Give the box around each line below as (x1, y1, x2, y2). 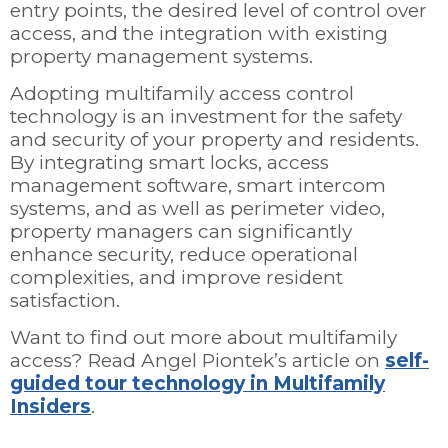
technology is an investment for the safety (10, 104, 402, 128)
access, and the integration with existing (10, 21, 388, 45)
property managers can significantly (10, 219, 352, 243)
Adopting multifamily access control (10, 81, 354, 105)
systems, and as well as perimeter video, (10, 196, 385, 220)
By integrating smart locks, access (10, 150, 329, 174)
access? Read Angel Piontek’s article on (10, 349, 385, 373)
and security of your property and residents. (10, 127, 419, 151)
